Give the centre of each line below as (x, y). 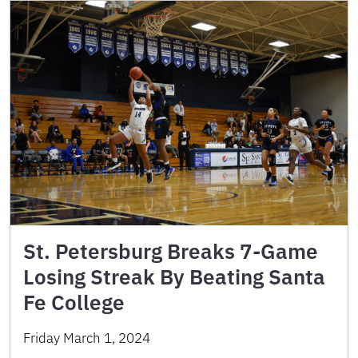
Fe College (74, 302)
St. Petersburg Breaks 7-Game (171, 251)
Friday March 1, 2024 (87, 338)
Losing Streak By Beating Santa (174, 277)
